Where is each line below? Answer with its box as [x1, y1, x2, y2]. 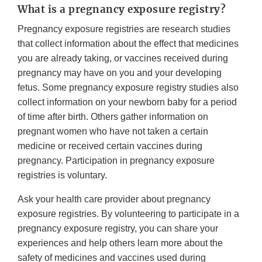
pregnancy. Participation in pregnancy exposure [18, 156, 215, 166]
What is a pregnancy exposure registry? [18, 3, 226, 16]
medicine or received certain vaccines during [18, 141, 202, 151]
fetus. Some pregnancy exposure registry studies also [18, 82, 239, 93]
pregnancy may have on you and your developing [18, 68, 222, 78]
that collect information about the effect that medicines [18, 39, 239, 49]
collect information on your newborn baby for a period [18, 97, 237, 108]
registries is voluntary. [18, 170, 107, 181]
